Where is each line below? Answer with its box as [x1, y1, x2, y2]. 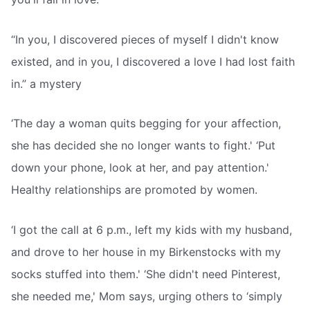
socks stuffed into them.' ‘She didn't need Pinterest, [11, 266, 280, 281]
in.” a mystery [11, 76, 82, 91]
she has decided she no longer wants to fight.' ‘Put [11, 138, 275, 153]
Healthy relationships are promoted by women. [11, 183, 257, 197]
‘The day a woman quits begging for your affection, [11, 116, 281, 131]
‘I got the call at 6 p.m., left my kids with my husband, [11, 222, 292, 237]
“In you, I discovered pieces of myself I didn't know [11, 32, 279, 46]
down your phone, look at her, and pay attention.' [11, 161, 269, 175]
